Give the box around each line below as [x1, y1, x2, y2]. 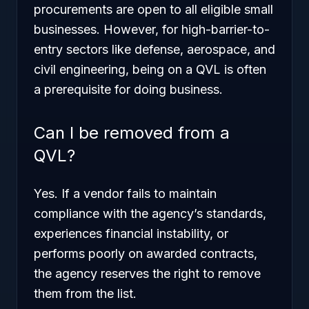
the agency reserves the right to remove [34, 266, 261, 281]
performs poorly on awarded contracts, [34, 246, 257, 261]
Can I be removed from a [34, 123, 230, 143]
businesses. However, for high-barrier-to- [34, 22, 270, 37]
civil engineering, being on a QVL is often [34, 62, 266, 77]
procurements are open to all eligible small [34, 2, 273, 17]
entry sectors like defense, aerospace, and [34, 42, 275, 57]
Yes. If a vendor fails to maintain [34, 186, 217, 201]
